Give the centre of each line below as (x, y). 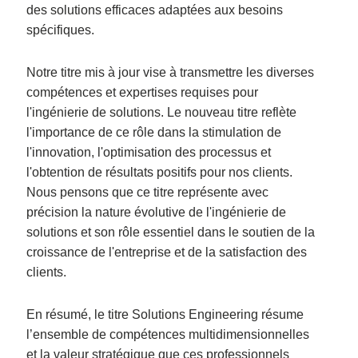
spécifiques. (61, 30)
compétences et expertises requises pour (143, 92)
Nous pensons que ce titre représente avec (148, 192)
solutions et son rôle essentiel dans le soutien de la (171, 232)
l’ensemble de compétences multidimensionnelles (168, 334)
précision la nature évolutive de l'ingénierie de (157, 212)
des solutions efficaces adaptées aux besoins (155, 10)
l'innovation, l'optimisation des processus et (149, 152)
